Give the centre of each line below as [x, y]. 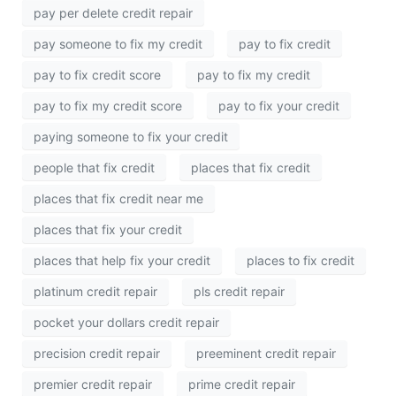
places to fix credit [301, 261]
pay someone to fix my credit [118, 43]
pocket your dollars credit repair [126, 323]
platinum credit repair [95, 292]
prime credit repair [242, 385]
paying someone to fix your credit [131, 136]
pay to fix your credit [279, 105]
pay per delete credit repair [113, 12]
